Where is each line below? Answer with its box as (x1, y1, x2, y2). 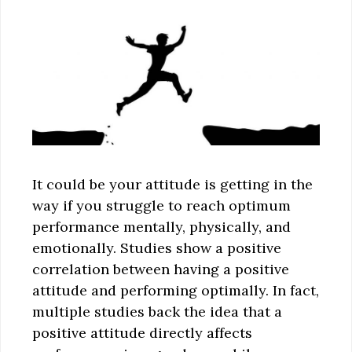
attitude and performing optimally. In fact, (32, 280, 319, 299)
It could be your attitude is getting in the (32, 174, 313, 193)
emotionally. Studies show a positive (32, 238, 281, 257)
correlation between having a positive (32, 259, 289, 278)
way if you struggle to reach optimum (32, 196, 291, 214)
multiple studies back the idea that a (32, 302, 282, 321)
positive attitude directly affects (32, 323, 252, 342)
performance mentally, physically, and (32, 217, 291, 236)
